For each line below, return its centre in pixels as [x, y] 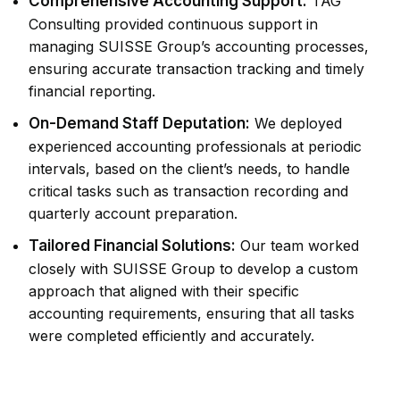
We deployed [296, 124]
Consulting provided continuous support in [173, 25]
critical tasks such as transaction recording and [188, 192]
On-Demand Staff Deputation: [139, 124]
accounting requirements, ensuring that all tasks [192, 314]
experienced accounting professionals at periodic [195, 147]
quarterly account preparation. [133, 214]
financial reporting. [92, 92]
